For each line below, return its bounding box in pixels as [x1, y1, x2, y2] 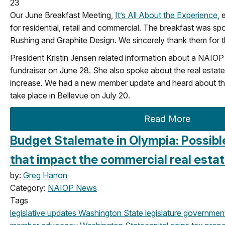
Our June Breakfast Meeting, [10, 10, 115, 20]
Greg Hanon [23, 170, 67, 180]
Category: [10, 182, 48, 193]
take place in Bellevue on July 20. [10, 90, 130, 100]
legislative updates [10, 207, 76, 218]
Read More [144, 113, 191, 124]
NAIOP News [48, 182, 97, 193]
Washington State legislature [76, 207, 181, 218]
